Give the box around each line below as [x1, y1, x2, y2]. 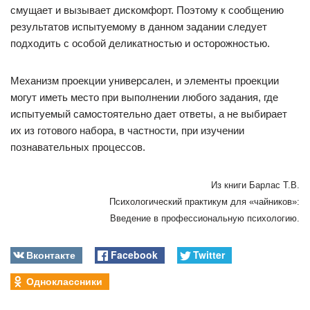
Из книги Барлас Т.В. [211, 180, 300, 190]
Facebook [110, 247, 158, 262]
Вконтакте [26, 247, 76, 262]
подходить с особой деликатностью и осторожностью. [10, 37, 270, 49]
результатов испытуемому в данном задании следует [10, 21, 267, 33]
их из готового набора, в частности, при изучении [10, 125, 244, 136]
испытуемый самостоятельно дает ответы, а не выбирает [10, 108, 287, 120]
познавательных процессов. [10, 141, 145, 153]
